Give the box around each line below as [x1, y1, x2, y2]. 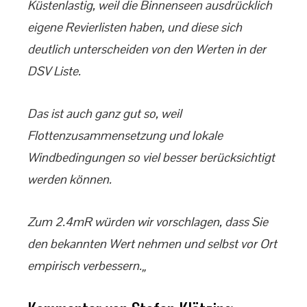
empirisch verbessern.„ [27, 258, 147, 273]
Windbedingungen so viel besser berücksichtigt [27, 149, 275, 165]
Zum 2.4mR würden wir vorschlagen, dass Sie [27, 214, 268, 230]
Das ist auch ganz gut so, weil [27, 106, 182, 121]
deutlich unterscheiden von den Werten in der [27, 41, 266, 57]
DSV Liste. [27, 63, 81, 79]
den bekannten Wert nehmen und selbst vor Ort [27, 236, 277, 251]
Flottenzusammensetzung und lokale [27, 127, 223, 143]
